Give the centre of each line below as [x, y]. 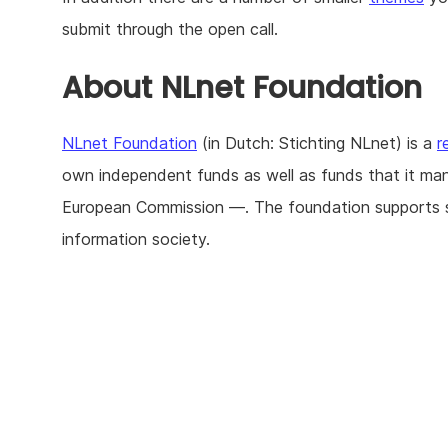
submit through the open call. [170, 29]
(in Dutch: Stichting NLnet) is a [317, 143]
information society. [136, 239]
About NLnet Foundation [242, 88]
